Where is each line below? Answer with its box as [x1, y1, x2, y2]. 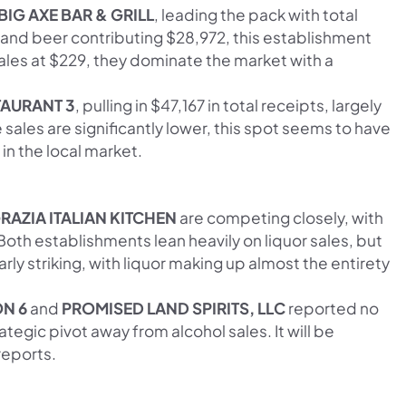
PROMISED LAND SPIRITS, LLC [62, 297, 285, 318]
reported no [285, 297, 379, 318]
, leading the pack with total [154, 4, 358, 24]
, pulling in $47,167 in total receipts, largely [75, 94, 382, 115]
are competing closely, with [177, 207, 383, 227]
